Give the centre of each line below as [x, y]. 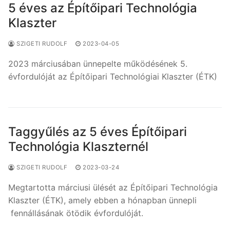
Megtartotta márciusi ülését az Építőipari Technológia [113, 187]
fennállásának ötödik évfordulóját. [76, 213]
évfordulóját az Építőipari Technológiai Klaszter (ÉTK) [113, 76]
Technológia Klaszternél [78, 146]
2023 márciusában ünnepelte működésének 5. [98, 63]
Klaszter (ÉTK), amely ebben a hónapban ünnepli [102, 200]
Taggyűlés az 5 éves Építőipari [98, 131]
